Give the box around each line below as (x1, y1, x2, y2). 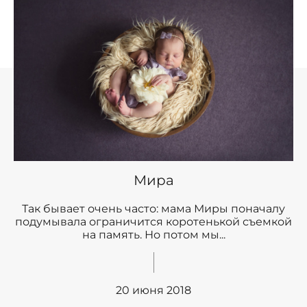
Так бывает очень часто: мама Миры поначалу (22, 201, 285, 215)
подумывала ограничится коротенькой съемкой (15, 214, 292, 228)
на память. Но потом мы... (82, 228, 225, 241)
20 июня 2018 (116, 283, 191, 297)
